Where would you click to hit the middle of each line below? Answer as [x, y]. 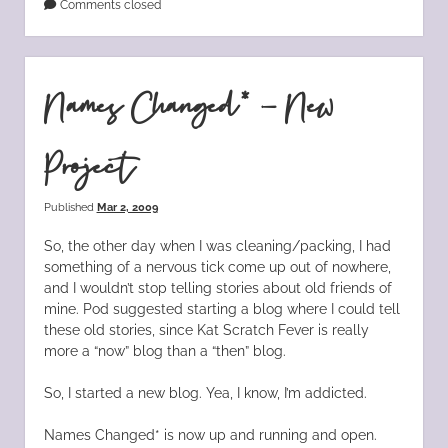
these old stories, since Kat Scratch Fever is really [206, 329]
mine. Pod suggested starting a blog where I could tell [221, 308]
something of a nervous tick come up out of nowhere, [217, 266]
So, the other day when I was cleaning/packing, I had [217, 245]
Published [70, 206]
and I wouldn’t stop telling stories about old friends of [217, 287]
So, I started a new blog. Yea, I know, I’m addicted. [205, 392]
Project [89, 168]
